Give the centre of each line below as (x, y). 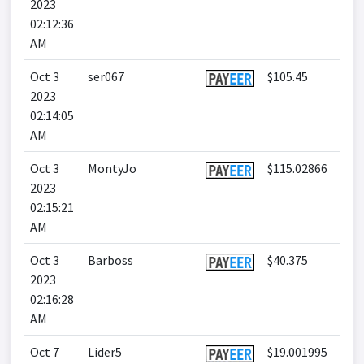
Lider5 (105, 352)
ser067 (106, 76)
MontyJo (112, 168)
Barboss (110, 260)
